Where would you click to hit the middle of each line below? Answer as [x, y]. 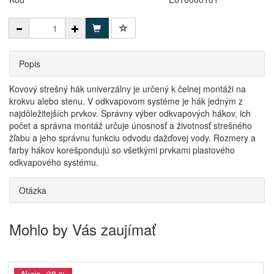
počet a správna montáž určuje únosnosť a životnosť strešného [131, 125]
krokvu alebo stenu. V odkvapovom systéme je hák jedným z [126, 101]
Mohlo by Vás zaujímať [83, 229]
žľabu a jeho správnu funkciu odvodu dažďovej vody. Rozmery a [132, 138]
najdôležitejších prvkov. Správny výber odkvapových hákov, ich [130, 113]
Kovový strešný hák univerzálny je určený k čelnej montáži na [128, 89]
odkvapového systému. [54, 162]
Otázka [33, 190]
